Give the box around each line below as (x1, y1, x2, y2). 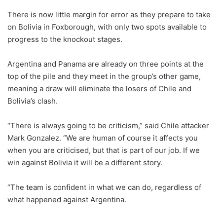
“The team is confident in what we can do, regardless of (7, 182, 201, 192)
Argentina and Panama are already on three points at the (7, 59, 204, 69)
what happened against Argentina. (7, 194, 126, 204)
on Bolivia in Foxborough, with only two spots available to (7, 22, 207, 32)
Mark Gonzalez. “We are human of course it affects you (7, 133, 198, 143)
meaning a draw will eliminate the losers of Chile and (7, 83, 191, 93)
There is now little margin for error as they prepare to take (7, 9, 211, 19)
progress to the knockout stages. (7, 34, 122, 44)
